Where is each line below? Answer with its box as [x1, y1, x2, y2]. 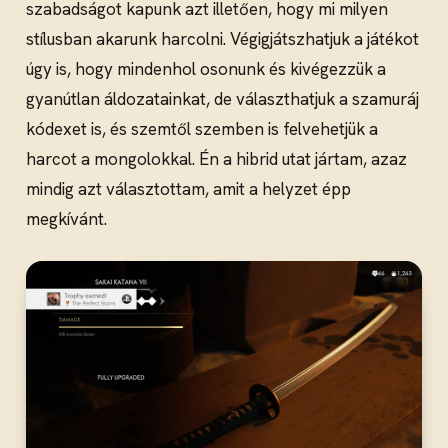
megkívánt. [26, 208, 107, 231]
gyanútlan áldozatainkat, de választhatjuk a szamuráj [26, 88, 419, 111]
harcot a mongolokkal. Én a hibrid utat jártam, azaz [26, 148, 407, 171]
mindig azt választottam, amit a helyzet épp [26, 178, 351, 201]
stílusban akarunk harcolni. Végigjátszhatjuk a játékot [26, 28, 419, 51]
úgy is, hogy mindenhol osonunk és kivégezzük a [26, 58, 386, 81]
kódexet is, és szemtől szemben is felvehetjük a [26, 118, 378, 141]
